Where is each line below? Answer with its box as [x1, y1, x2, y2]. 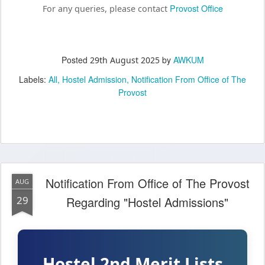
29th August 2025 [89, 54, 160, 66]
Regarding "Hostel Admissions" [66, 193, 228, 211]
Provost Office [169, 2, 223, 15]
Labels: [19, 73, 49, 85]
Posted [61, 53, 90, 66]
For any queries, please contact [42, 3, 170, 15]
